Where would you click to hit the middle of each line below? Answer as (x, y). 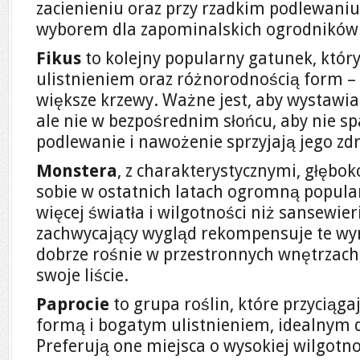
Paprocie (73, 304)
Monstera (77, 171)
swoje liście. (82, 275)
